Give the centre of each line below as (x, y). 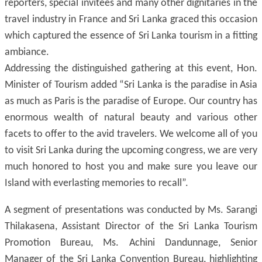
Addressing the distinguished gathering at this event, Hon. (131, 69)
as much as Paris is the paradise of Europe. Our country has (131, 101)
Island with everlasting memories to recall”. (96, 183)
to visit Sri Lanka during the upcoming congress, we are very (131, 151)
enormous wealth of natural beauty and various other (131, 118)
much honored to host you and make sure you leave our (131, 167)
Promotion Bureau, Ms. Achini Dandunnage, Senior (131, 243)
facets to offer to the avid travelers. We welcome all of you (131, 134)
